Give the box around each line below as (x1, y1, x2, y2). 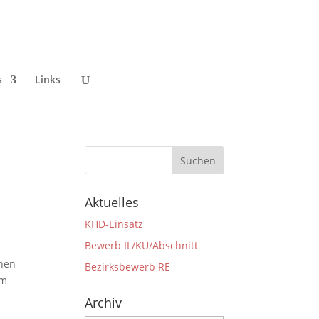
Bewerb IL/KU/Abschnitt (85, 239, 199, 252)
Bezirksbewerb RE (85, 260, 171, 273)
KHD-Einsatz (85, 217, 144, 231)
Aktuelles (85, 194, 140, 211)
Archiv (85, 294, 122, 311)
